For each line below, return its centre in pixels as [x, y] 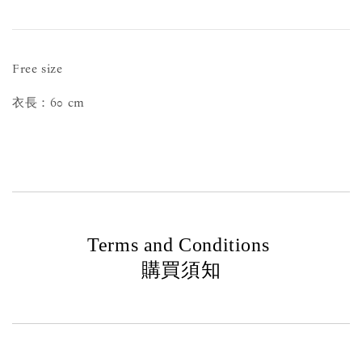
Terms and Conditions [181, 245]
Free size [38, 69]
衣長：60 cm [48, 103]
